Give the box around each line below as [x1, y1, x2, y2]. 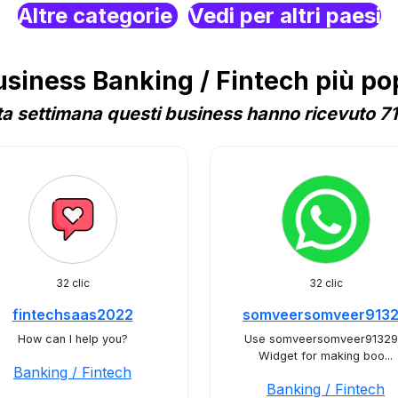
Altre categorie [17, 3, 178, 28]
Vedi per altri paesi [187, 3, 381, 28]
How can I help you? [17, 332, 128, 346]
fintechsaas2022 [12, 306, 133, 323]
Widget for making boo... [259, 349, 393, 362]
